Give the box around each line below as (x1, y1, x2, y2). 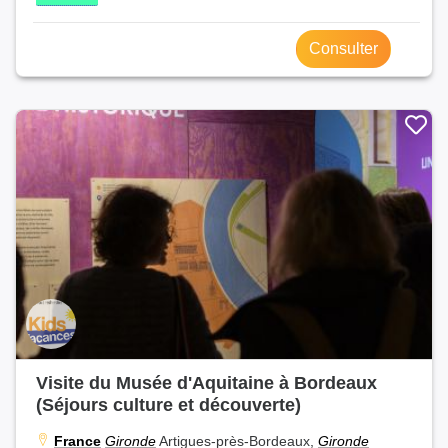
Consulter (309, 39, 378, 57)
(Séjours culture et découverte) (36, 394, 301, 416)
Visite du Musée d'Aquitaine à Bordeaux (36, 372, 377, 394)
